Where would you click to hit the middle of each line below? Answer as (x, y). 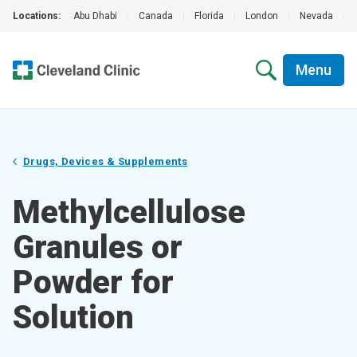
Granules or (98, 247)
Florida (209, 16)
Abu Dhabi (95, 16)
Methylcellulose (129, 212)
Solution (73, 318)
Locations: (37, 16)
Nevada (316, 16)
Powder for (93, 282)
